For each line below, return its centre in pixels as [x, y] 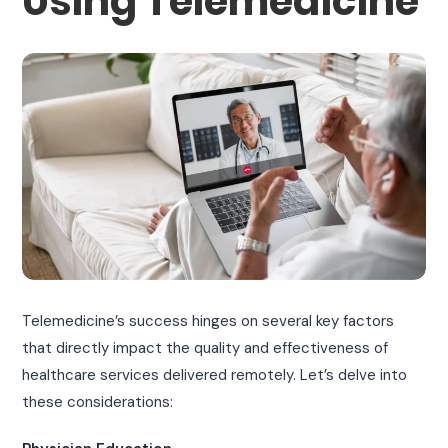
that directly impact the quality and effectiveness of [205, 347]
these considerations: [98, 401]
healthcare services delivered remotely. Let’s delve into [215, 374]
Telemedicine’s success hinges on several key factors [208, 320]
